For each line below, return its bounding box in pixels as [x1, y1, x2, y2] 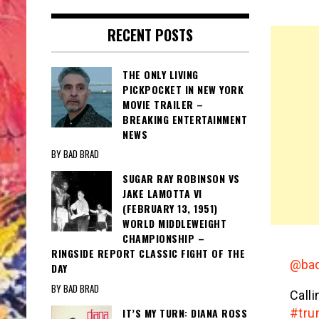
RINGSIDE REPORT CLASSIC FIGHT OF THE [51, 246, 245, 261]
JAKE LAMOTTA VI [122, 186, 202, 202]
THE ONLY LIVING [122, 67, 199, 83]
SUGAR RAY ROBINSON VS [122, 171, 240, 187]
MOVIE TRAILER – [122, 97, 204, 113]
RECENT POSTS [107, 24, 193, 46]
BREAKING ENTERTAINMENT [122, 112, 247, 127]
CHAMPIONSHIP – [122, 231, 204, 246]
